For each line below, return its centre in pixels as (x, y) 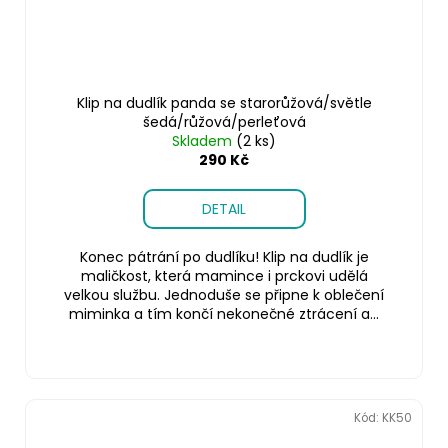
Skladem (204, 140)
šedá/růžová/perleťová (224, 121)
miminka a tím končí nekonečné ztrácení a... (224, 313)
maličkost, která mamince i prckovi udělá (224, 275)
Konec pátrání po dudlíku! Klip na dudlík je (224, 256)
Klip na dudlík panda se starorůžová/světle (224, 102)
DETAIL (224, 208)
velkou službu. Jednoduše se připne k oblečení (224, 294)
